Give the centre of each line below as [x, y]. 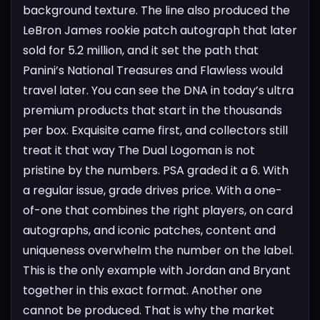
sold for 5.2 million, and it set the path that [141, 50]
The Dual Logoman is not [186, 150]
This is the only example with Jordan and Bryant [157, 270]
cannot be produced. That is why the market [149, 310]
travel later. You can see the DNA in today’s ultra [158, 90]
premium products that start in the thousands [152, 110]
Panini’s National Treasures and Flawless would [153, 70]
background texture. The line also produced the [156, 10]
